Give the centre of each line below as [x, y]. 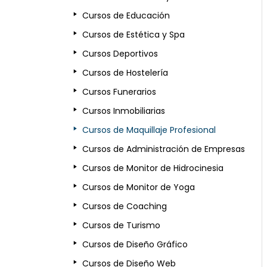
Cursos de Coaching [125, 207]
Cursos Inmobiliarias [124, 111]
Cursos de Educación [126, 16]
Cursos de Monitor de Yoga [139, 187]
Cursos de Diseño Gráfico [135, 245]
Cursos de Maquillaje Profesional [149, 130]
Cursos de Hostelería [125, 73]
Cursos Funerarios [119, 92]
